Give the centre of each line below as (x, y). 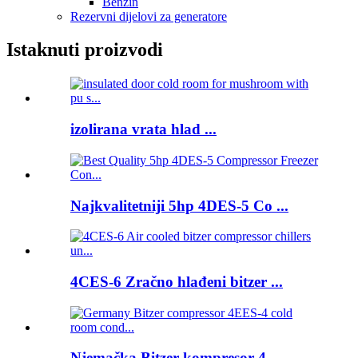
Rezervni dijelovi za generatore (149, 16)
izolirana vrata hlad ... (143, 129)
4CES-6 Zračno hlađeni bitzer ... (177, 281)
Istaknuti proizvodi (85, 50)
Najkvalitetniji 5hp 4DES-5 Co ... (179, 205)
